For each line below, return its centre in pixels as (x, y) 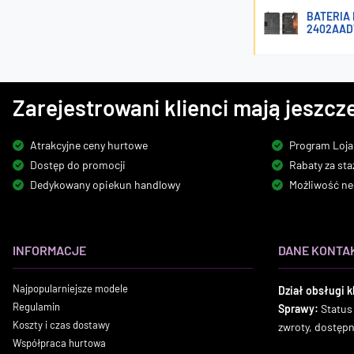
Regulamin (36, 307)
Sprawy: (299, 309)
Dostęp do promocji (78, 165)
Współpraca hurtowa (59, 343)
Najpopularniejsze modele (70, 288)
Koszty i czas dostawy (61, 325)
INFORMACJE (49, 250)
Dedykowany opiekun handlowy (105, 185)
